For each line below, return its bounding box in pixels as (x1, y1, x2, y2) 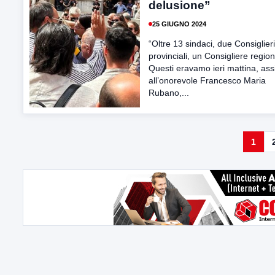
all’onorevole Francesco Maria (149, 76, 266, 85)
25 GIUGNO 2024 (152, 20, 206, 28)
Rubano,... (149, 88, 189, 98)
